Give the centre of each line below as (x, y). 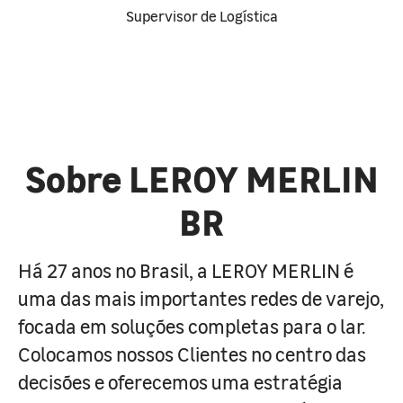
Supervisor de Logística (201, 15)
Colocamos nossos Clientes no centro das (192, 354)
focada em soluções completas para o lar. (192, 326)
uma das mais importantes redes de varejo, (201, 298)
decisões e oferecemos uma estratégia (180, 381)
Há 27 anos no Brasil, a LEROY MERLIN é (186, 270)
